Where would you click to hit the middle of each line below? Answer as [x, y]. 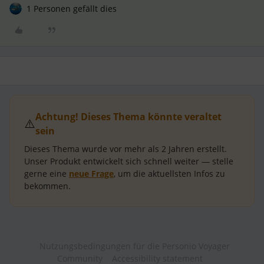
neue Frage [91, 174]
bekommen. [47, 186]
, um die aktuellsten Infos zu [169, 174]
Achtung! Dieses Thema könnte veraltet [128, 117]
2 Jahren [178, 149]
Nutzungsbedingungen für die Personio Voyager [134, 246]
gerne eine [47, 174]
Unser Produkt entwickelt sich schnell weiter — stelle [129, 161]
